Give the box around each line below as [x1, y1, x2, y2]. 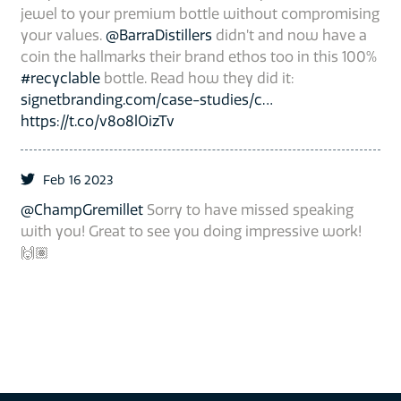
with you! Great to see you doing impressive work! [20, 222, 362, 241]
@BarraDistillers [105, 26, 212, 45]
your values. [20, 26, 106, 45]
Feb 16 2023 [42, 172, 114, 189]
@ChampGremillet [20, 200, 143, 219]
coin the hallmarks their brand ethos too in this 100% [20, 47, 377, 66]
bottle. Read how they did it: [99, 69, 294, 88]
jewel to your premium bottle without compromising [20, 4, 380, 23]
